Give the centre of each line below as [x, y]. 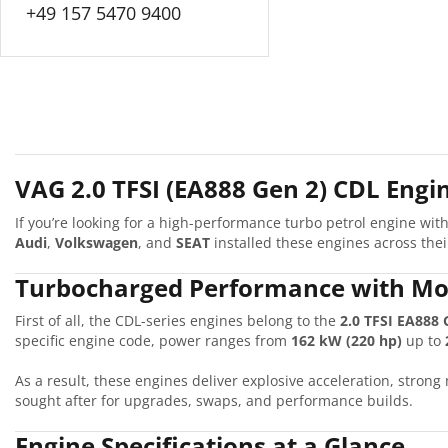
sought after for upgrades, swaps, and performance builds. [214, 401]
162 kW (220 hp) [346, 341]
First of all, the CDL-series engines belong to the [177, 321]
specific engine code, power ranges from [153, 341]
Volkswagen [96, 242]
